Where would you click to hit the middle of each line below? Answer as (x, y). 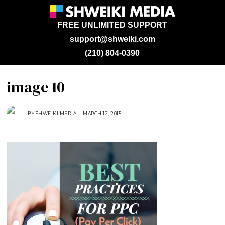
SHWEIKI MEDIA (56, 113)
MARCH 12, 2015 (102, 113)
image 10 (36, 87)
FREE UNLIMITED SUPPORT (113, 25)
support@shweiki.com (112, 39)
